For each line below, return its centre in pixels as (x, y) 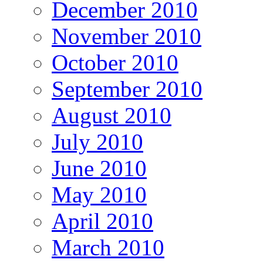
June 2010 (99, 168)
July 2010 (97, 141)
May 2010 (99, 194)
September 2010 (127, 89)
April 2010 (102, 221)
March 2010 (108, 247)
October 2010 (115, 62)
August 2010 (112, 115)
